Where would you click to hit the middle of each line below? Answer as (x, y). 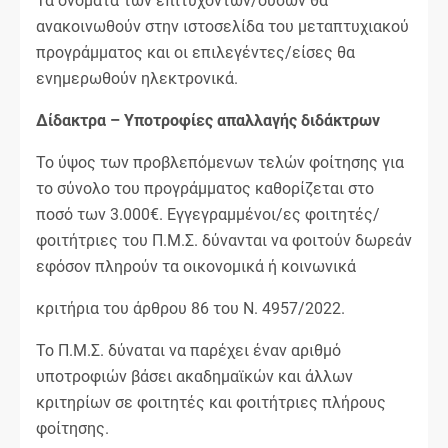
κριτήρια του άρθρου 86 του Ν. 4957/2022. (190, 308)
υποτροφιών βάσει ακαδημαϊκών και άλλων (194, 376)
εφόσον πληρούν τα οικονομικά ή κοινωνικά (196, 266)
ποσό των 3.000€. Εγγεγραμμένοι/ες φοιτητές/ (208, 214)
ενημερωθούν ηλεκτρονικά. (137, 78)
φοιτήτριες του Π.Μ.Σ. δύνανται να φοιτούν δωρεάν (224, 240)
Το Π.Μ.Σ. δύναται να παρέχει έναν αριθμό (188, 350)
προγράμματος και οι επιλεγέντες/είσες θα (195, 52)
